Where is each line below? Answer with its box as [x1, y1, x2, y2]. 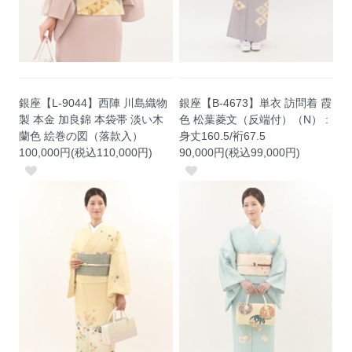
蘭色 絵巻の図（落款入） [19, 130, 144, 143]
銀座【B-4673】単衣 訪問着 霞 [179, 97, 332, 110]
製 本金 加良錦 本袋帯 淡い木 [19, 113, 164, 126]
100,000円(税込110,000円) [19, 146, 153, 159]
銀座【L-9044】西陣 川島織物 [19, 97, 168, 110]
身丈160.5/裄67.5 [179, 130, 266, 143]
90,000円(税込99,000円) [179, 146, 301, 159]
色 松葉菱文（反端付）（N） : [179, 113, 329, 126]
